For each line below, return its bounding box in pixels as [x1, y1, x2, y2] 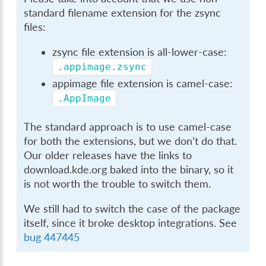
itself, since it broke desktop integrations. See [24, 216, 237, 229]
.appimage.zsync [58, 61, 147, 72]
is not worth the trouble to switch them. [24, 178, 211, 191]
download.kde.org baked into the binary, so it [24, 163, 234, 176]
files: [24, 21, 46, 34]
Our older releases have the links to [24, 149, 192, 162]
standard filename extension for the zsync [24, 7, 221, 20]
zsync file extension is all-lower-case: [52, 45, 227, 58]
